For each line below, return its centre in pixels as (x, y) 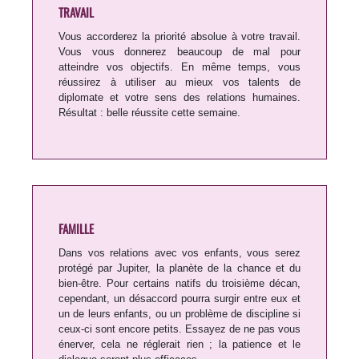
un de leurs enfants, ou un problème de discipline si (179, 314)
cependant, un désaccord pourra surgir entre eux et (179, 299)
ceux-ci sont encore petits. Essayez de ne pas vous (179, 329)
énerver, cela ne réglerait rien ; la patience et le (179, 345)
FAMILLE (76, 229)
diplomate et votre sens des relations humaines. (179, 98)
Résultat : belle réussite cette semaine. (149, 113)
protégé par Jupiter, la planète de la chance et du (179, 268)
